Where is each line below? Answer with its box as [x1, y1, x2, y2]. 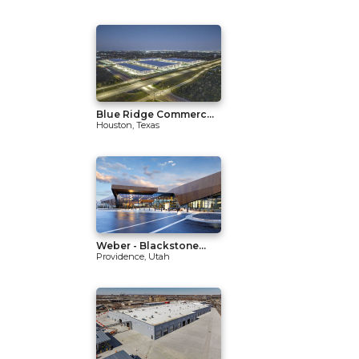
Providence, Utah [96, 251, 170, 262]
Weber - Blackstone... [96, 240, 206, 252]
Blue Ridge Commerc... [96, 108, 214, 120]
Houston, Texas [96, 119, 159, 131]
